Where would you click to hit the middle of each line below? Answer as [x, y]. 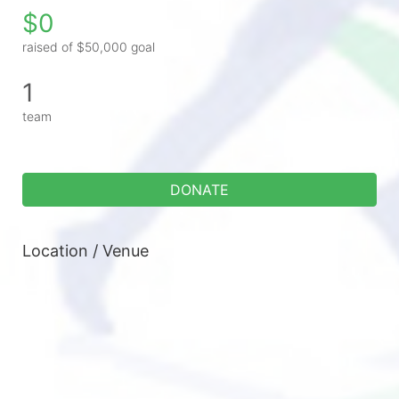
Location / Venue [85, 250]
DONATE [199, 189]
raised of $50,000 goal [89, 46]
